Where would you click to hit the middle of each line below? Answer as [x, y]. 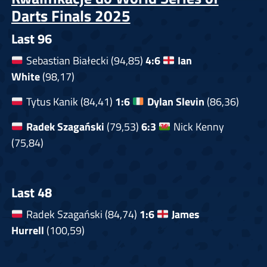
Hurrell [27, 230]
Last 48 [31, 193]
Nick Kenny [197, 127]
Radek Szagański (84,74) [81, 214]
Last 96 [31, 39]
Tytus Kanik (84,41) [69, 102]
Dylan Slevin [176, 102]
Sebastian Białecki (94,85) [84, 60]
